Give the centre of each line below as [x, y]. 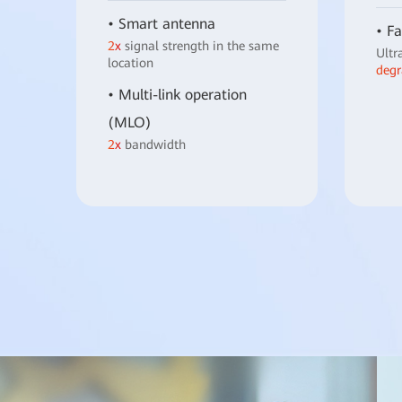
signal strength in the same [200, 46]
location [131, 63]
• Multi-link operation [177, 95]
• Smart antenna [162, 24]
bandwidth [153, 145]
